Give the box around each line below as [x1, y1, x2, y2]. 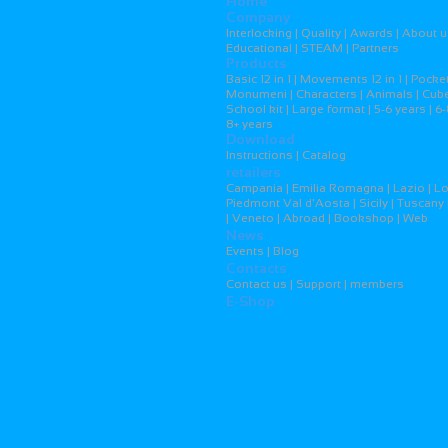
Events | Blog [226, 244, 299, 258]
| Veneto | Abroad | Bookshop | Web [226, 211, 428, 225]
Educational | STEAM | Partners [226, 41, 399, 55]
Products [226, 55, 287, 71]
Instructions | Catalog [226, 148, 346, 162]
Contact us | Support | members [226, 277, 404, 291]
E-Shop [226, 293, 274, 309]
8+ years [226, 117, 273, 131]
